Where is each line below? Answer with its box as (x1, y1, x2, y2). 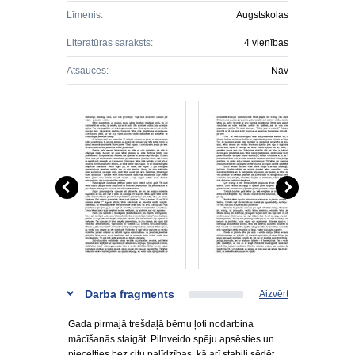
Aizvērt (259, 288, 288, 300)
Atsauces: (67, 65, 109, 76)
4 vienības (244, 37, 288, 48)
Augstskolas (236, 10, 288, 21)
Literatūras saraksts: (67, 37, 153, 48)
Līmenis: (67, 10, 103, 21)
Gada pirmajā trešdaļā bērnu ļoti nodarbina (68, 319, 254, 330)
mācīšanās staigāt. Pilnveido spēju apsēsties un (68, 334, 274, 345)
